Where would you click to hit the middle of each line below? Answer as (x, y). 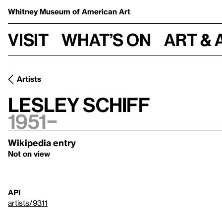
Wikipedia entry (42, 142)
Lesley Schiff (79, 104)
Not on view (29, 154)
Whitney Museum (40, 11)
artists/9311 (28, 203)
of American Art (101, 11)
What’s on (106, 39)
